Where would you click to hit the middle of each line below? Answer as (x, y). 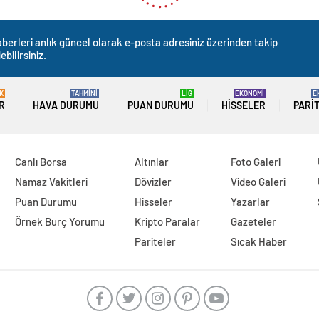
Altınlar (152, 162)
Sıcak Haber (259, 242)
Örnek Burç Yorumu (59, 222)
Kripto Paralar (168, 222)
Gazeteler (254, 222)
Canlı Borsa (41, 162)
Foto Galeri (256, 162)
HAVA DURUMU (66, 105)
